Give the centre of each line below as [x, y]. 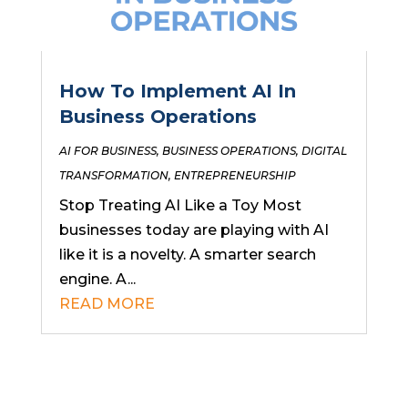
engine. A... [97, 279]
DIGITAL [324, 150]
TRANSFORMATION [113, 175]
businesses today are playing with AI [194, 229]
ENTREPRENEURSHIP [235, 175]
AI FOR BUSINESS [107, 150]
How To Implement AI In [177, 91]
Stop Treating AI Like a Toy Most [180, 205]
